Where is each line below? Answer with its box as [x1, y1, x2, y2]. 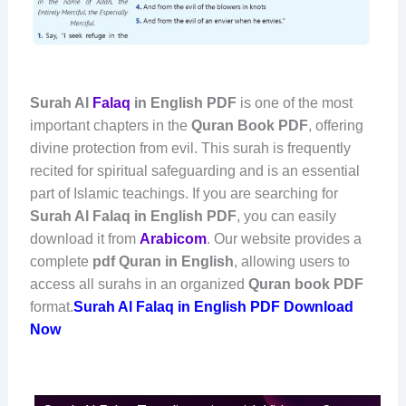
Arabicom [139, 230, 207, 246]
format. [29, 298, 73, 314]
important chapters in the [29, 117, 191, 133]
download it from [29, 230, 140, 246]
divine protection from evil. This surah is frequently [29, 140, 351, 156]
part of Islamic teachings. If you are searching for [29, 185, 338, 201]
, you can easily [236, 208, 336, 224]
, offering [307, 117, 363, 133]
